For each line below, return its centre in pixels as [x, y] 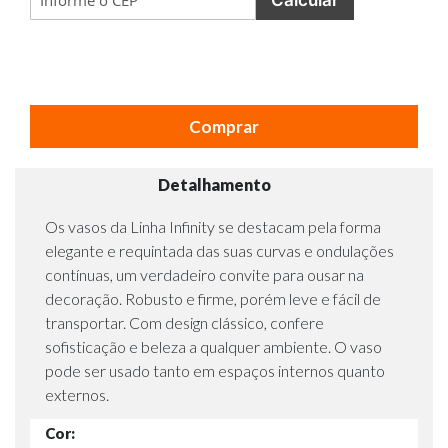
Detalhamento [214, 185]
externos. [77, 394]
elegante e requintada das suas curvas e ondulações [219, 250]
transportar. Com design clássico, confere [184, 322]
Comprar [224, 126]
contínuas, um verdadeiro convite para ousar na [204, 274]
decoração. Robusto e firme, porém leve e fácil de [213, 298]
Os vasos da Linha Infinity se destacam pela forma [213, 226]
